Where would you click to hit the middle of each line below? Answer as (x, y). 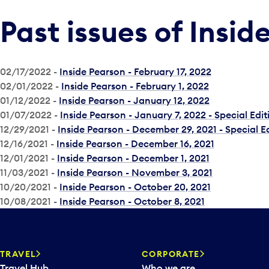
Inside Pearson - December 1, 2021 (133, 158)
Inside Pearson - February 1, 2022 (135, 86)
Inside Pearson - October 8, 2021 (132, 201)
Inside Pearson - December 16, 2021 (135, 144)
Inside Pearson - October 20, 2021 (135, 187)
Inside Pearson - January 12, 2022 (134, 100)
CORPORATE (171, 254)
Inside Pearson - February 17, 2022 (135, 71)
